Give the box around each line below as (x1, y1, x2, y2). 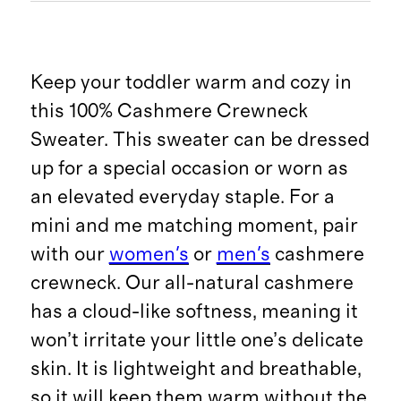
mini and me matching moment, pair (30, 215, 358, 235)
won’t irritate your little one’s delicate (30, 329, 363, 350)
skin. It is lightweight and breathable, (30, 358, 362, 379)
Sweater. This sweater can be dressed (30, 129, 370, 149)
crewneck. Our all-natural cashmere (30, 272, 354, 293)
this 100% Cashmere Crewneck (30, 100, 308, 121)
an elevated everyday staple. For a (30, 186, 335, 207)
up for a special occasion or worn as (30, 158, 348, 178)
